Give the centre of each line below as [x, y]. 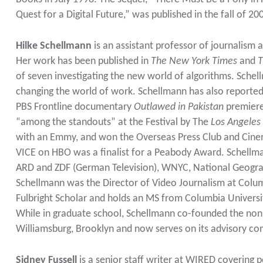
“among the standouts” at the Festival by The [113, 123]
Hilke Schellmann [55, 46]
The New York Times [194, 62]
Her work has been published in [83, 62]
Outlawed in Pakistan [178, 107]
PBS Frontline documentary [75, 107]
